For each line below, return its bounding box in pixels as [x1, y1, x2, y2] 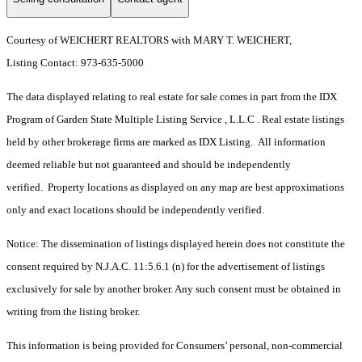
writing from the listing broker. [6, 305, 140, 318]
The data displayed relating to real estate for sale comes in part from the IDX [6, 90, 337, 103]
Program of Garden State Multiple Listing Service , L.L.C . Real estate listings [6, 113, 344, 126]
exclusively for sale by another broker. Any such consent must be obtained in [6, 283, 341, 296]
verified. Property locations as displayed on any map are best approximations [6, 181, 344, 194]
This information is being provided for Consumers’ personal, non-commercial [6, 339, 343, 352]
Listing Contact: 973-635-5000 [6, 57, 146, 69]
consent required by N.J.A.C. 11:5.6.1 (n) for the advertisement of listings [6, 260, 325, 273]
